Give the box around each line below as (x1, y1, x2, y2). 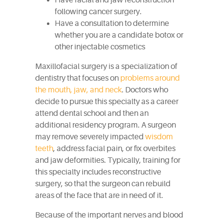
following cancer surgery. (55, 7, 142, 16)
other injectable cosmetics (55, 43, 145, 51)
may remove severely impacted (35, 132, 145, 141)
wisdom (145, 132, 173, 141)
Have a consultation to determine (55, 19, 169, 28)
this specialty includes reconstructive (35, 168, 161, 176)
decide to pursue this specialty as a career (35, 97, 178, 106)
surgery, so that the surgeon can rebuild (35, 179, 171, 188)
